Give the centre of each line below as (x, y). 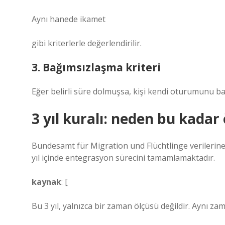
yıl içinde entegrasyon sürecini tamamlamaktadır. (123, 158)
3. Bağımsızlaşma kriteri (96, 67)
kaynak (46, 182)
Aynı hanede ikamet (69, 19)
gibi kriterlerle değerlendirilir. (87, 43)
